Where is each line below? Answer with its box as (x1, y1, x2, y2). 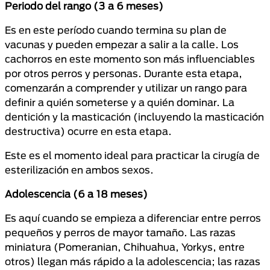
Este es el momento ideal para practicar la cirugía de (5, 149, 260, 161)
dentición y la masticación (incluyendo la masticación (5, 111, 264, 122)
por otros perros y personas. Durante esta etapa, (5, 67, 242, 79)
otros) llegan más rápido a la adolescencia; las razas (5, 256, 260, 267)
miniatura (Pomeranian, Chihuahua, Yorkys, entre (5, 241, 245, 253)
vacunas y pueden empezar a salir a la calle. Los (5, 39, 239, 50)
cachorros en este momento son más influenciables (5, 53, 255, 64)
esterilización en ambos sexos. (5, 164, 154, 175)
